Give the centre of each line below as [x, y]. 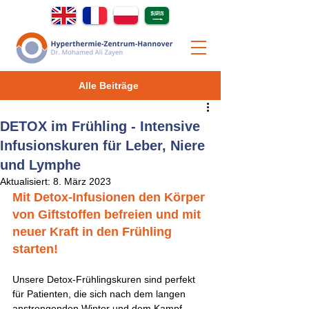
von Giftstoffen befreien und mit [108, 215]
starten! [37, 249]
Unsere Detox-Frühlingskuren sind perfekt [105, 279]
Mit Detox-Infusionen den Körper [110, 197]
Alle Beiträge [109, 86]
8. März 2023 [82, 181]
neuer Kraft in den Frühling [94, 232]
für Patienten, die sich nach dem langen [100, 294]
